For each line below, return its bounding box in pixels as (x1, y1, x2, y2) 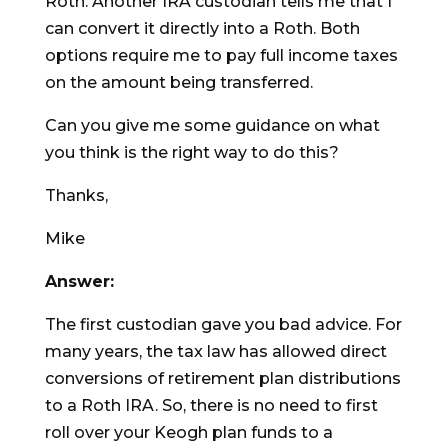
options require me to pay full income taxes (44, 46, 398, 66)
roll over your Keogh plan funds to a (44, 423, 333, 443)
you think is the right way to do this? (44, 143, 339, 163)
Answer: (44, 272, 114, 292)
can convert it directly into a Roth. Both (44, 19, 360, 39)
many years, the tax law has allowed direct (44, 342, 387, 362)
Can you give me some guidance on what (44, 116, 380, 136)
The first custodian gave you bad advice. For (44, 315, 402, 335)
